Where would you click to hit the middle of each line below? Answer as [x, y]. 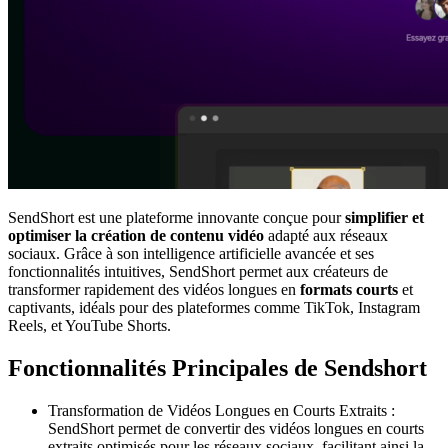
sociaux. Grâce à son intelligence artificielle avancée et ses [191, 253]
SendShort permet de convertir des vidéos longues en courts [236, 428]
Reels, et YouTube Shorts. [89, 325]
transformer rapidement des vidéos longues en [154, 289]
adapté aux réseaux [326, 235]
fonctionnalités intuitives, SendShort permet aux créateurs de [198, 271]
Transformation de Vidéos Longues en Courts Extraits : [221, 410]
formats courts [349, 289]
